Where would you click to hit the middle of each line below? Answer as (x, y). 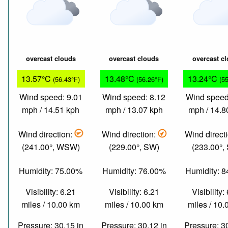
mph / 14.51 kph (51, 110)
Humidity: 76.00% (134, 171)
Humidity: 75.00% (51, 171)
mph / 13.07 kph (134, 110)
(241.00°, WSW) (51, 147)
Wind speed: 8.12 (134, 97)
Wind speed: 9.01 (51, 97)
